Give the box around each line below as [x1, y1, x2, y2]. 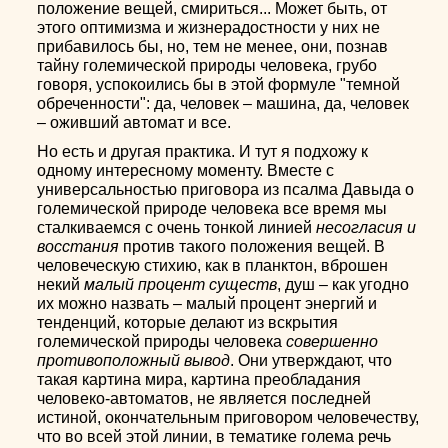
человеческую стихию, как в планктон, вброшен [37, 257, 389, 274]
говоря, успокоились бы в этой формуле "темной [37, 76, 401, 93]
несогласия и [316, 219, 417, 236]
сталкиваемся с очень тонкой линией [37, 219, 317, 236]
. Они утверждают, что [230, 352, 393, 369]
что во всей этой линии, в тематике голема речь [37, 428, 392, 445]
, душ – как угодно [277, 276, 410, 293]
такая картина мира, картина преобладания [37, 371, 362, 388]
